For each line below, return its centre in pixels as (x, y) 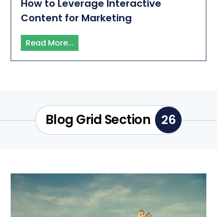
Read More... (50, 43)
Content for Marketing (77, 18)
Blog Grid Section (98, 120)
